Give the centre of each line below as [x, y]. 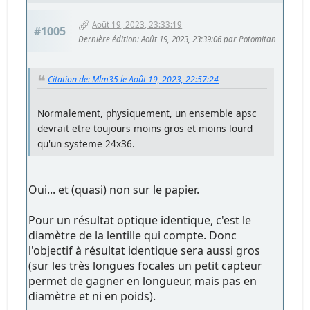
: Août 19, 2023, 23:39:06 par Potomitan [207, 39]
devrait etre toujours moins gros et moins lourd [145, 129]
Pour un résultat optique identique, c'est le [140, 220]
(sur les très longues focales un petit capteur [146, 266]
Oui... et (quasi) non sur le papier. [114, 190]
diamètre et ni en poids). [92, 297]
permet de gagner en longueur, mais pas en [143, 281]
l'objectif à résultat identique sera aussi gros [145, 251]
